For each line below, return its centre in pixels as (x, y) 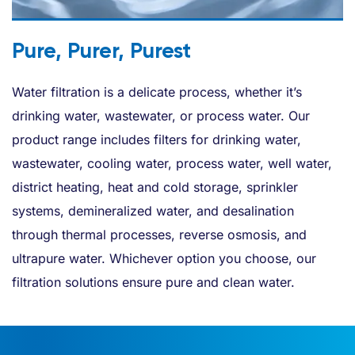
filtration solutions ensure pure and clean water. (153, 282)
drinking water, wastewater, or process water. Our (161, 115)
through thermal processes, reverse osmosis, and (159, 234)
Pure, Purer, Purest (101, 50)
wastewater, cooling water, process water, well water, (172, 163)
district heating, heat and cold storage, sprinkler (155, 187)
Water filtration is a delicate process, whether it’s (157, 92)
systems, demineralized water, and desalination (153, 210)
